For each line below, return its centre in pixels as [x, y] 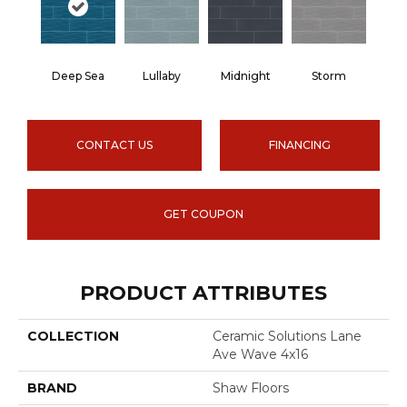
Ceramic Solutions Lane [287, 337]
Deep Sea [78, 76]
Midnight [245, 76]
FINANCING [300, 145]
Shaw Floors [251, 388]
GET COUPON [203, 214]
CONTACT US [114, 145]
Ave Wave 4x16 [260, 355]
